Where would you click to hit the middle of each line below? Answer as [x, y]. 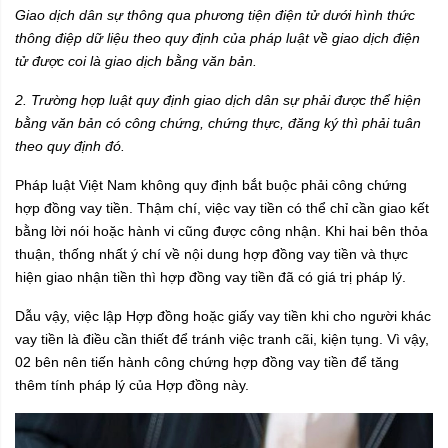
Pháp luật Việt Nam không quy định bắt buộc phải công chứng [211, 185]
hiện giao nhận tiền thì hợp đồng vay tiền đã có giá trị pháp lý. [210, 277]
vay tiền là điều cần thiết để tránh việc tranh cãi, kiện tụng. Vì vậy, [222, 339]
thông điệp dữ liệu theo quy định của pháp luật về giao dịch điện [217, 38]
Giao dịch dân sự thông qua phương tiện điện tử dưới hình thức [215, 15]
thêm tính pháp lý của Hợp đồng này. [132, 385]
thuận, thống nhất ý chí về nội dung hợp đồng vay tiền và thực [211, 254]
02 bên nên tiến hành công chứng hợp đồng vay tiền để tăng [207, 362]
